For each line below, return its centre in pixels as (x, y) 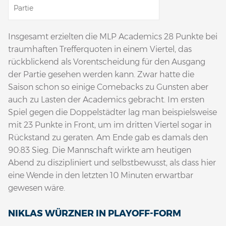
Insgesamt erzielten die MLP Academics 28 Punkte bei (113, 36)
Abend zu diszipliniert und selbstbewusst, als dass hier (112, 162)
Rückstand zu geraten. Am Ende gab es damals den (108, 137)
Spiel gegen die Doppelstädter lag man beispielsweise (112, 112)
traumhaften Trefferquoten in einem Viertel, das (100, 49)
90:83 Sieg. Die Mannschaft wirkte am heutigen (100, 150)
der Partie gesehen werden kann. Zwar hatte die (101, 74)
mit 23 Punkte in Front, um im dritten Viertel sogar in (110, 125)
